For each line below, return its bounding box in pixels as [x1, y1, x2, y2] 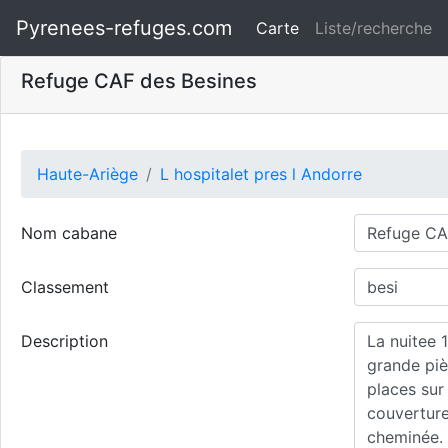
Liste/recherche [315, 18, 432, 38]
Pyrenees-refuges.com [16, 16, 232, 40]
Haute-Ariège [37, 164, 138, 184]
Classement [21, 277, 109, 297]
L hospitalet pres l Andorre [160, 164, 362, 184]
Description [21, 331, 108, 351]
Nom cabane [21, 223, 117, 243]
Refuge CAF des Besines [21, 69, 257, 93]
